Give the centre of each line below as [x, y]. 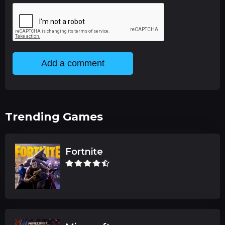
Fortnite [84, 151]
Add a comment [73, 63]
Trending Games [54, 117]
